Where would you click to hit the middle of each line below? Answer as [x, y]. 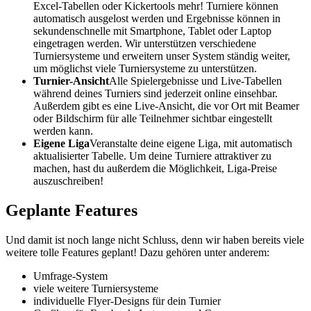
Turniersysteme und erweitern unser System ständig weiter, [162, 56]
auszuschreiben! [68, 180]
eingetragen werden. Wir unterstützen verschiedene [145, 43]
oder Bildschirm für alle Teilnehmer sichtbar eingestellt [153, 118]
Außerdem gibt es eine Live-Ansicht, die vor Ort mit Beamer [166, 106]
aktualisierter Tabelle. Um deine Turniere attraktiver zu [152, 155]
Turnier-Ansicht [71, 81]
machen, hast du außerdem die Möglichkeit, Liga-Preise [155, 168]
